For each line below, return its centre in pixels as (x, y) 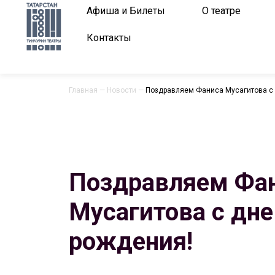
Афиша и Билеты (126, 11)
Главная (83, 90)
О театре (221, 11)
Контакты (109, 38)
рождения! (131, 242)
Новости (122, 90)
